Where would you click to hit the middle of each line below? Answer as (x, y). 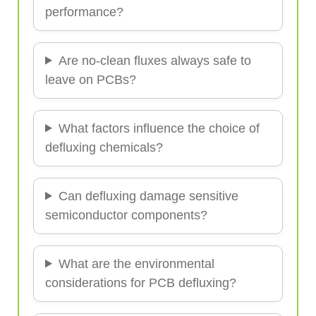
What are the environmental (136, 263)
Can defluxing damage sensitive (148, 196)
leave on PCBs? (91, 79)
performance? (84, 12)
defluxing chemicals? (104, 147)
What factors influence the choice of (159, 128)
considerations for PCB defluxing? (141, 282)
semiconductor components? (126, 215)
